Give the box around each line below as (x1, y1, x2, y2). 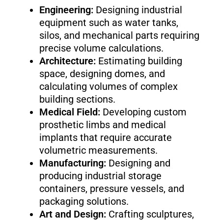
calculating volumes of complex (39, 81, 178, 93)
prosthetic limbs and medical (39, 119, 166, 131)
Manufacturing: (39, 157, 106, 169)
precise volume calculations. (39, 42, 164, 55)
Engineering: (39, 4, 93, 16)
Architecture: (39, 55, 96, 67)
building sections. (39, 93, 115, 106)
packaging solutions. (39, 195, 129, 208)
